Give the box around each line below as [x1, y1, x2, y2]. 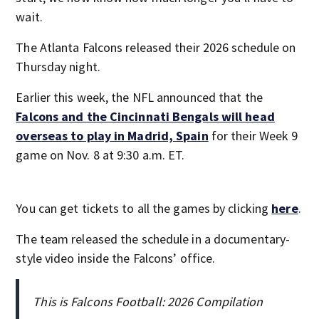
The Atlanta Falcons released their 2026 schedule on [16, 39, 296, 56]
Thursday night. [16, 58, 100, 75]
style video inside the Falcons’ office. [16, 250, 216, 266]
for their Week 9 [208, 127, 298, 144]
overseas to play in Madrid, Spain [16, 127, 209, 144]
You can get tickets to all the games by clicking [16, 200, 272, 216]
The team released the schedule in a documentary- [16, 231, 291, 247]
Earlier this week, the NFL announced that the [16, 89, 263, 105]
